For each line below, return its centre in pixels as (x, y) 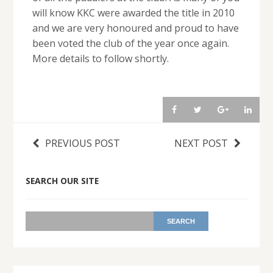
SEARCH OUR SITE (62, 180)
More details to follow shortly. (100, 59)
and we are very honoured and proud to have (135, 28)
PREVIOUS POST (82, 143)
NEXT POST (201, 143)
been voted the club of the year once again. (130, 44)
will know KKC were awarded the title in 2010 (133, 13)
